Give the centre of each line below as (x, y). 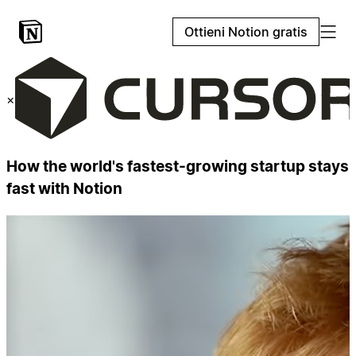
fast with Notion (64, 188)
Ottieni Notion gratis (246, 32)
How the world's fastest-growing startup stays (178, 166)
